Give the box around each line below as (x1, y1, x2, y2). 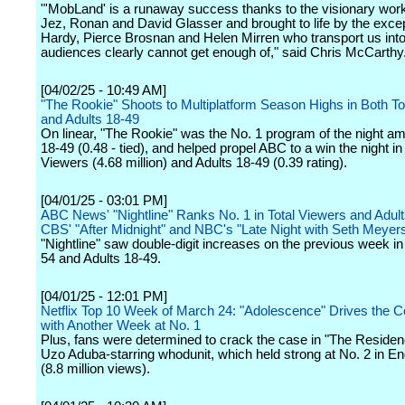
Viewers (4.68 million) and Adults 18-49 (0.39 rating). (41, 155, 347, 170)
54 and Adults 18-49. (41, 251, 161, 266)
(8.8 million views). (41, 362, 150, 376)
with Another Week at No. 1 (41, 318, 201, 333)
